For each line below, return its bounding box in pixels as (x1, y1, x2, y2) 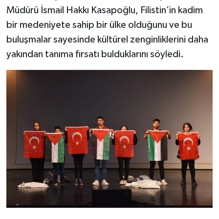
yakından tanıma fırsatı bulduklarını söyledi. (6, 49, 184, 60)
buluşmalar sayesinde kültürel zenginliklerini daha (6, 35, 208, 45)
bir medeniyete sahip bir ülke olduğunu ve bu (6, 20, 192, 30)
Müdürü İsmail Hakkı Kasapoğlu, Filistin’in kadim (6, 5, 203, 16)
